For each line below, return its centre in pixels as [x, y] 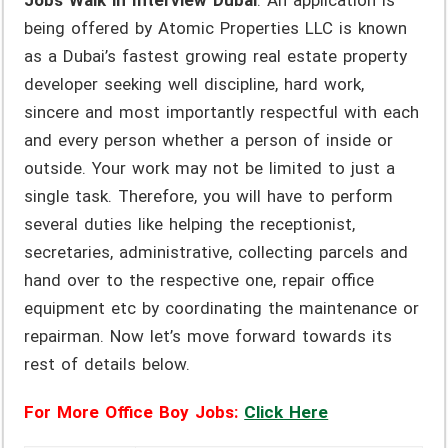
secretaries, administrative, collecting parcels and [216, 252]
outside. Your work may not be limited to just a [210, 168]
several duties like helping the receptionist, [190, 224]
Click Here [286, 412]
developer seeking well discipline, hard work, [194, 84]
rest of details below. [107, 364]
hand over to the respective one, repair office [199, 280]
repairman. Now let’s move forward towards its [208, 336]
